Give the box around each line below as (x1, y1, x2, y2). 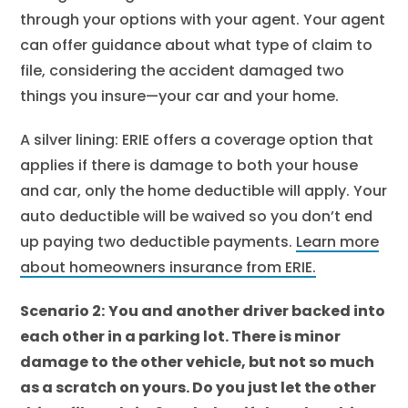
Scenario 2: (20, 301, 106, 321)
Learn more (296, 231, 380, 252)
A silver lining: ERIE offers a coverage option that (20, 129, 374, 150)
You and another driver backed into (108, 301, 386, 321)
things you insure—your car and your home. (20, 86, 340, 107)
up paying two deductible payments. (20, 231, 297, 252)
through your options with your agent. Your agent (20, 9, 386, 30)
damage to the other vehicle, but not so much (20, 352, 375, 372)
